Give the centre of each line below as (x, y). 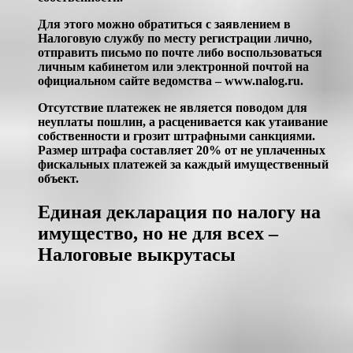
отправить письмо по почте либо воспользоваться (180, 53)
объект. (58, 179)
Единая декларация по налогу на (179, 212)
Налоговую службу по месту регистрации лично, (175, 39)
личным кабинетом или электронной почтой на (173, 67)
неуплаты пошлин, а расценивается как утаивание (183, 122)
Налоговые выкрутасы (137, 255)
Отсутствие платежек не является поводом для (173, 108)
